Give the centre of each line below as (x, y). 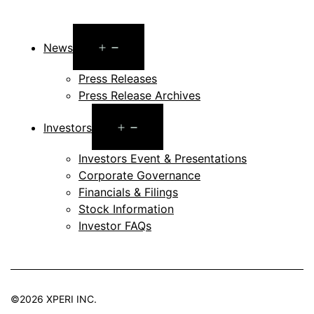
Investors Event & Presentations (163, 158)
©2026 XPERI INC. (54, 299)
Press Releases (118, 78)
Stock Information (126, 209)
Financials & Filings (128, 192)
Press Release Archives (139, 95)
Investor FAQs (115, 225)
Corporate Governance (139, 175)
